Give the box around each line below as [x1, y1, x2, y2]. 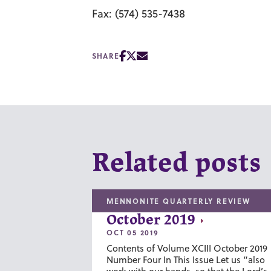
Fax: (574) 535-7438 [92, 6, 185, 21]
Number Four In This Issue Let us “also [106, 253, 265, 266]
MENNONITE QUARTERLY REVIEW [106, 195, 250, 206]
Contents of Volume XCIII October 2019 [106, 241, 267, 255]
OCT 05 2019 [106, 226, 159, 238]
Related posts [92, 151, 261, 177]
